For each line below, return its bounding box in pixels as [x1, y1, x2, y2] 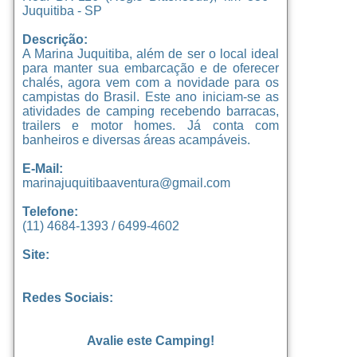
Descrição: [22, 32, 88, 46]
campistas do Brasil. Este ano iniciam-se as [22, 89, 280, 104]
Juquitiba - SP [22, 3, 102, 18]
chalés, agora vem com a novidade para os [22, 75, 280, 89]
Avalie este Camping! [86, 333, 214, 347]
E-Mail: [22, 161, 63, 175]
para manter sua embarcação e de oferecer [22, 61, 280, 75]
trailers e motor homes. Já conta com [22, 118, 280, 132]
